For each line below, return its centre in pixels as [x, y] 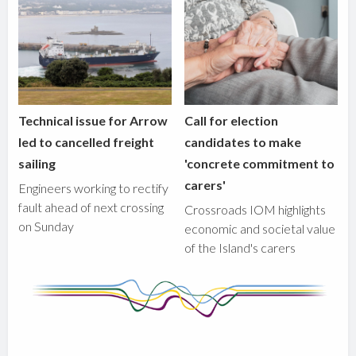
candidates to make [243, 141]
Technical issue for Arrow [93, 120]
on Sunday [46, 226]
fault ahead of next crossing [91, 207]
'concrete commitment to [260, 163]
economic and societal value [260, 228]
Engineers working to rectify [94, 188]
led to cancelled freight [87, 141]
